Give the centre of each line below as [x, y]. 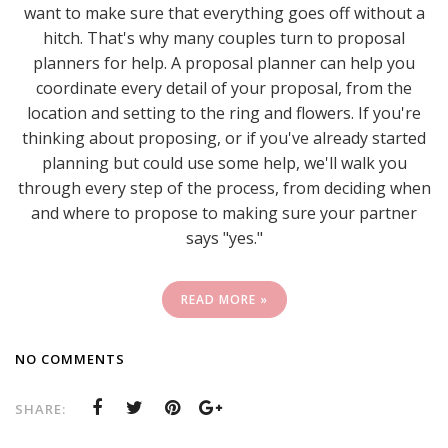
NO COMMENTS [70, 358]
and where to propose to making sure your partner [224, 212]
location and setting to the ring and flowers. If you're [224, 112]
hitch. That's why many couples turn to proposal [224, 37]
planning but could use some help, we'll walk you [224, 162]
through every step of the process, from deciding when [224, 187]
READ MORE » [224, 299]
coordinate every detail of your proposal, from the [224, 87]
